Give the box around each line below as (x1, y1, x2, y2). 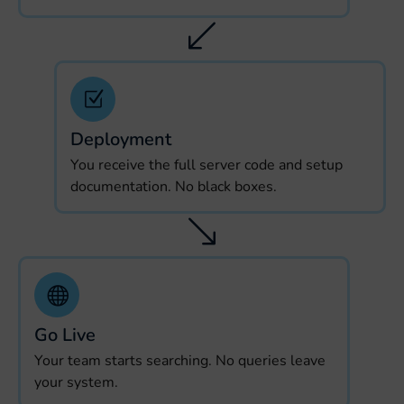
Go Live (34, 323, 96, 348)
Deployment (70, 127, 171, 152)
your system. (34, 372, 118, 393)
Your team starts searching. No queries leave (34, 351, 326, 372)
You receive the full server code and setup (70, 155, 343, 176)
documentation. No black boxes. (70, 177, 277, 197)
